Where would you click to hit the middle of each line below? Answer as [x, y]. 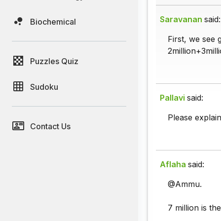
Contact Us [50, 126]
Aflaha [173, 165]
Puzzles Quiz [54, 61]
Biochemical [53, 21]
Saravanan [181, 19]
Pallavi [172, 98]
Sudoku [44, 87]
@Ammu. [185, 184]
